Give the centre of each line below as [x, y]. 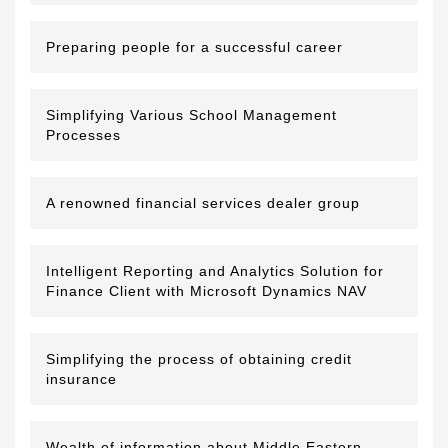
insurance [81, 379]
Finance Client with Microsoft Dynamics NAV [206, 291]
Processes [83, 135]
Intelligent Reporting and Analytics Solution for [215, 271]
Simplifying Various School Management [191, 115]
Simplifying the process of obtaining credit [199, 359]
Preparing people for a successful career [194, 47]
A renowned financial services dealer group [203, 203]
